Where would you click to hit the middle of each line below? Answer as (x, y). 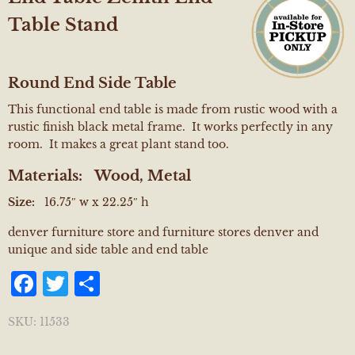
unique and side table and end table (108, 249)
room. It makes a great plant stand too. (118, 144)
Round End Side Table (92, 83)
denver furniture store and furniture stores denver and (163, 232)
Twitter (115, 283)
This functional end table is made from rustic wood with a (173, 109)
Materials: (45, 176)
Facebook (98, 283)
